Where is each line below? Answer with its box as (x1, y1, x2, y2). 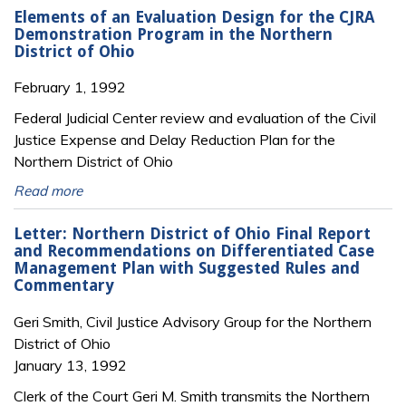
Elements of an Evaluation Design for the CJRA (14, 7, 374, 26)
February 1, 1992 (14, 78, 126, 97)
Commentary (14, 275, 113, 295)
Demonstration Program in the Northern (14, 24, 333, 43)
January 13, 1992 (14, 355, 127, 374)
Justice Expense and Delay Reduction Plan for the (14, 130, 335, 150)
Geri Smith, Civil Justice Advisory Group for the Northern (14, 312, 372, 331)
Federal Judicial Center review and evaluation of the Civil (14, 109, 376, 128)
